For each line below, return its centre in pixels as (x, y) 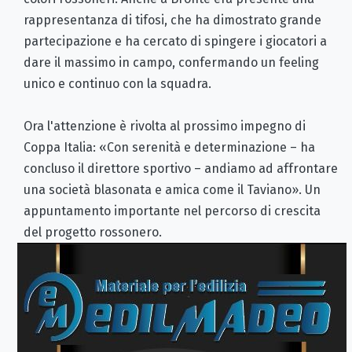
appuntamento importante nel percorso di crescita (172, 211)
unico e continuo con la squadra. (117, 84)
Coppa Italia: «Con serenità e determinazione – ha (169, 148)
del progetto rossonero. (93, 233)
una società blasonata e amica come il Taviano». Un (172, 190)
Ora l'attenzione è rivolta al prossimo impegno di (165, 126)
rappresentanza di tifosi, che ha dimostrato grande (172, 20)
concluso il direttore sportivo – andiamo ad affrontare (181, 169)
